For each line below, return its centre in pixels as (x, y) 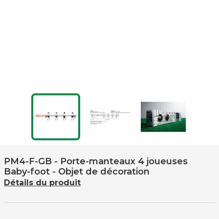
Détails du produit (42, 183)
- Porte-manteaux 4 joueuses (121, 161)
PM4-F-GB (28, 161)
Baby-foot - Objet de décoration (77, 172)
